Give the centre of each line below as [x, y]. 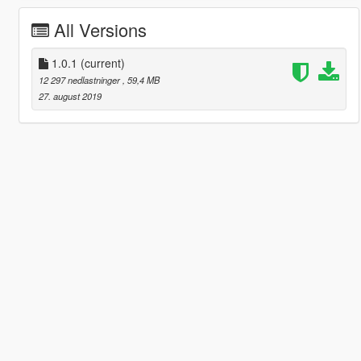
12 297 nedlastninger [80, 79]
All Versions [100, 29]
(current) [102, 62]
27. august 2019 [70, 95]
